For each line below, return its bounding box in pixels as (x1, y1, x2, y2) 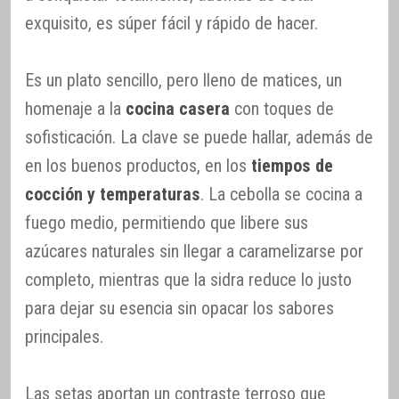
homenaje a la (25, 97, 126, 119)
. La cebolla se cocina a (200, 183, 362, 205)
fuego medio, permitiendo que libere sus (25, 211, 308, 233)
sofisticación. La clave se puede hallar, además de (25, 126, 373, 148)
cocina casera (126, 97, 230, 119)
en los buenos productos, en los (25, 154, 251, 176)
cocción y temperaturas (25, 183, 200, 205)
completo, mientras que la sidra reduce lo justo (25, 268, 352, 290)
